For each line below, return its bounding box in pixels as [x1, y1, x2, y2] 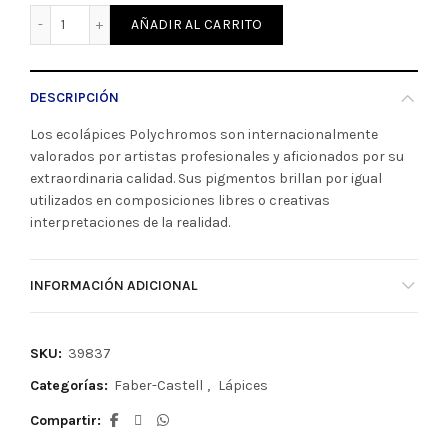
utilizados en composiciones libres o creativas [30, 192, 330, 210]
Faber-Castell [114, 377, 203, 395]
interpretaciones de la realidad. [30, 214, 230, 232]
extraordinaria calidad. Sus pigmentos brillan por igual [30, 170, 382, 188]
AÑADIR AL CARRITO [131, 16, 263, 34]
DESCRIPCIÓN [30, 89, 119, 107]
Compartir [30, 412, 97, 430]
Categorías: [30, 377, 112, 395]
